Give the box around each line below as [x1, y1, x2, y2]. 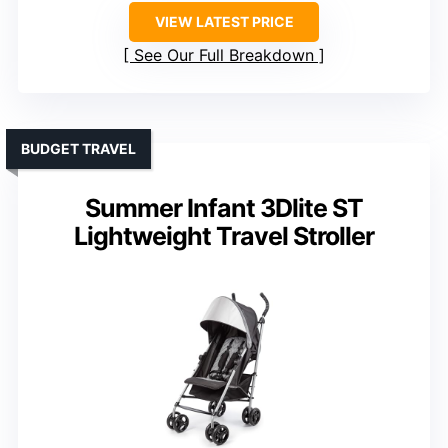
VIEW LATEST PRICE [154, 13, 294, 31]
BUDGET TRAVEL [21, 140, 136, 158]
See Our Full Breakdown [134, 45, 314, 66]
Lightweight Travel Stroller [74, 221, 374, 252]
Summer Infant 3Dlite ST [85, 193, 363, 224]
